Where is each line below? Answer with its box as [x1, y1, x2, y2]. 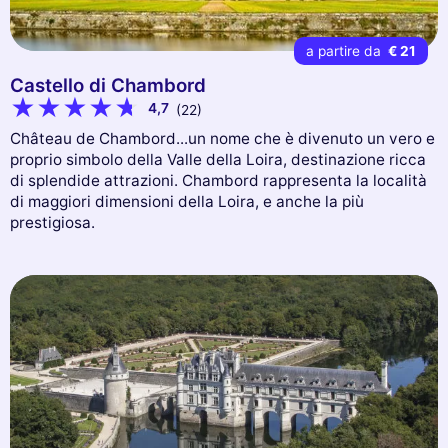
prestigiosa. [10, 213, 95, 233]
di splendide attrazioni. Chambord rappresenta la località [10, 171, 427, 191]
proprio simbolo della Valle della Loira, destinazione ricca [10, 150, 426, 170]
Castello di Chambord [10, 74, 206, 98]
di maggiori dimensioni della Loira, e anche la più [10, 192, 364, 212]
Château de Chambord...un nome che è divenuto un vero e [10, 129, 435, 149]
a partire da [305, 42, 385, 59]
